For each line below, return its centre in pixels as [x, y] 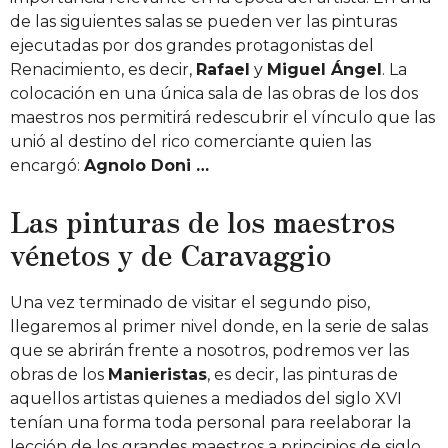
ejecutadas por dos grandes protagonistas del [192, 46]
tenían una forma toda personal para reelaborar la [210, 422]
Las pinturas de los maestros [202, 221]
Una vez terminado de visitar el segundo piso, [190, 302]
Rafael [223, 70]
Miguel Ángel [324, 70]
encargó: [47, 166]
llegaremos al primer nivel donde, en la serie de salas [219, 326]
